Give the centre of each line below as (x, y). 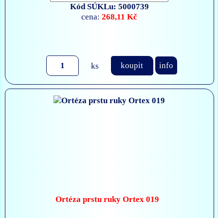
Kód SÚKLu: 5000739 (109, 6)
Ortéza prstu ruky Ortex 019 (108, 200)
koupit (132, 65)
